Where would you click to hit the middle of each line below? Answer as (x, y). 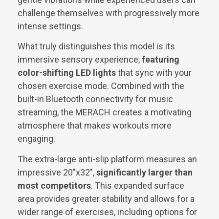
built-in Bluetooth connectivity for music (95, 99)
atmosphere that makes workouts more (95, 126)
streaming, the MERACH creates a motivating (105, 112)
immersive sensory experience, (80, 60)
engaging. (36, 139)
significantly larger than (144, 172)
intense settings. (50, 26)
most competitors (54, 185)
